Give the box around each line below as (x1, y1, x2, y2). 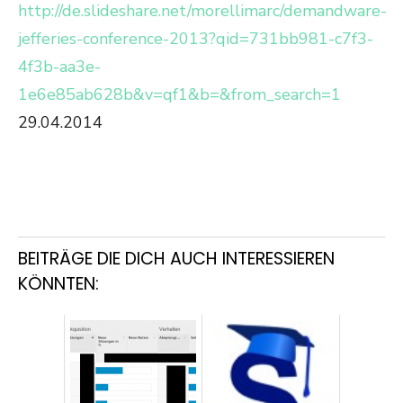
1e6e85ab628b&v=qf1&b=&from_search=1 (18, 84, 341, 105)
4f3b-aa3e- (18, 56, 101, 77)
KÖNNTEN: (18, 272, 99, 296)
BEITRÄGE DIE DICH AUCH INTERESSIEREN (18, 246, 335, 271)
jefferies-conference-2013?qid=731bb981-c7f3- (18, 28, 373, 49)
